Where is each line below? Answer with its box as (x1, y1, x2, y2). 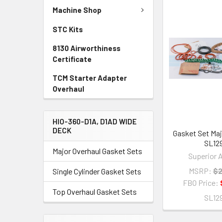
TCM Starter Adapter (53, 73, 127, 82)
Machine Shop (53, 5, 102, 15)
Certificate (53, 54, 92, 63)
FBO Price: (183, 178, 221, 188)
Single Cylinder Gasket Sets (53, 166, 141, 176)
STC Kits (53, 24, 83, 34)
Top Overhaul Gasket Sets (53, 186, 137, 196)
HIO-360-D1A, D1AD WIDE (53, 116, 137, 126)
